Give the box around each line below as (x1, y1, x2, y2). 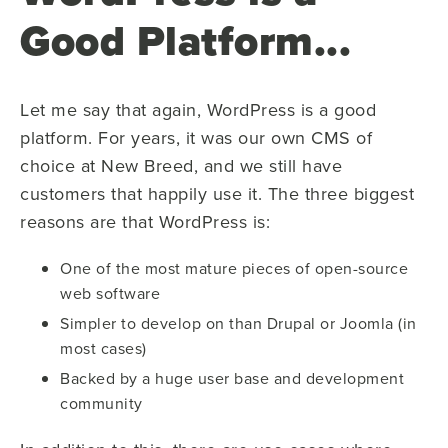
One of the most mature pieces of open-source (60, 256, 408, 279)
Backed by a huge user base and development (60, 366, 404, 389)
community (60, 391, 143, 414)
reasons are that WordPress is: (20, 208, 270, 234)
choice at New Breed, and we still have (20, 152, 342, 178)
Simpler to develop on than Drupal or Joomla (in (60, 311, 417, 334)
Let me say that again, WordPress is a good (20, 96, 376, 122)
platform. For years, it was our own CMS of (20, 124, 372, 150)
